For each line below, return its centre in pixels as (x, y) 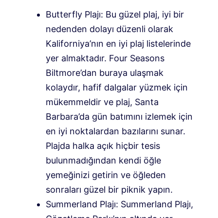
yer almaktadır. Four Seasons (105, 58)
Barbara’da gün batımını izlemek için (119, 117)
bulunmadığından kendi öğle (103, 161)
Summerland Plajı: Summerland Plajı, (119, 204)
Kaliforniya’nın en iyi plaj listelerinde (118, 44)
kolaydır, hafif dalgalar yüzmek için (117, 88)
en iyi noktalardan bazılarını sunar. (116, 131)
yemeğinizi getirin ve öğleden (106, 175)
